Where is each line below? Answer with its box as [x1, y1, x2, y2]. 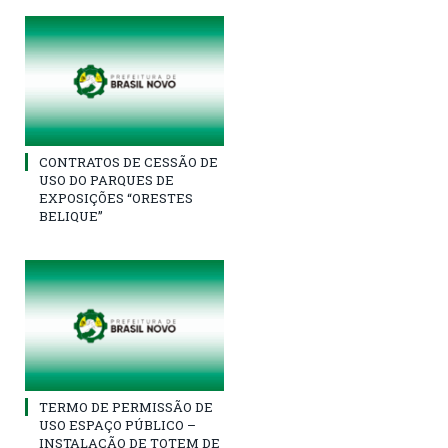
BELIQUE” [39, 207, 103, 226]
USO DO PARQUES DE [39, 171, 174, 190]
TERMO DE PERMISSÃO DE [39, 397, 213, 416]
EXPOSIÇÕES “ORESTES [39, 189, 193, 208]
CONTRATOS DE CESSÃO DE [39, 153, 218, 172]
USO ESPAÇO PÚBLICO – [39, 415, 196, 434]
